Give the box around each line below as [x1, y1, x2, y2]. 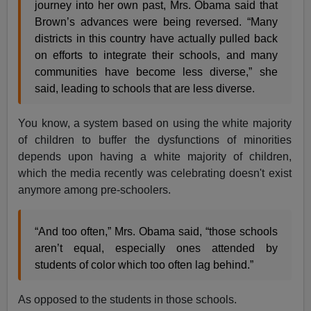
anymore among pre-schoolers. [18, 183, 171, 196]
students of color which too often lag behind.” [35, 258, 254, 271]
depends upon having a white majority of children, [18, 150, 292, 162]
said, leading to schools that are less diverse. [35, 82, 255, 94]
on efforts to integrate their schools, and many [35, 49, 278, 61]
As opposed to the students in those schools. [18, 293, 237, 305]
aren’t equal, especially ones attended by [35, 242, 278, 254]
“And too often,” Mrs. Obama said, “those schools [35, 225, 278, 237]
